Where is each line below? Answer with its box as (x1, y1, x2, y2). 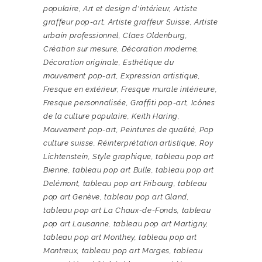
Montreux (43, 246, 78, 255)
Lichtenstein (43, 151, 88, 161)
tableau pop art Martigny (113, 219, 206, 228)
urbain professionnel (43, 30, 119, 40)
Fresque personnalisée (43, 98, 126, 107)
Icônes (191, 98, 215, 107)
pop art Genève (43, 192, 101, 201)
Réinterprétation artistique (98, 138, 195, 147)
